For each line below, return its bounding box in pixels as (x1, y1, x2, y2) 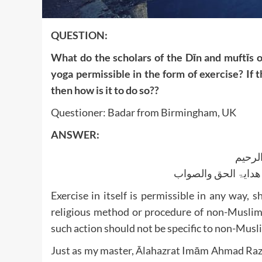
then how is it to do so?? (51, 83, 159, 96)
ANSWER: (51, 127, 99, 141)
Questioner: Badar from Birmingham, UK (51, 105, 236, 119)
